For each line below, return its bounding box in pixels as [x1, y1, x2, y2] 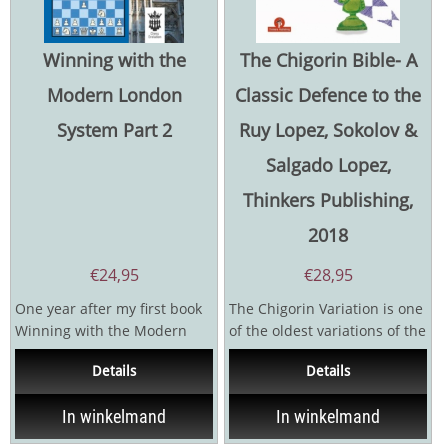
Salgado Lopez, [265, 152, 391, 177]
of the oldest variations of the [229, 320, 426, 340]
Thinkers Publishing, [243, 187, 413, 212]
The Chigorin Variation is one [229, 298, 423, 318]
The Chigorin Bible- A [239, 47, 417, 72]
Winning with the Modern [15, 320, 187, 340]
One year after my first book [15, 298, 202, 318]
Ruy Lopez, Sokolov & [239, 117, 417, 142]
